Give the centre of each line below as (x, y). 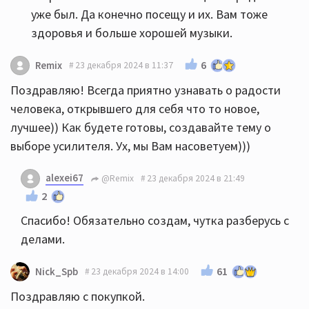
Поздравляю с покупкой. (78, 296)
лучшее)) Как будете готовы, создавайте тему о (141, 127)
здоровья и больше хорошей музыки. (132, 32)
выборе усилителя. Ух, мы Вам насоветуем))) (130, 146)
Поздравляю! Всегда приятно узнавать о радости (146, 90)
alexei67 (64, 177)
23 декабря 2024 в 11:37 (124, 66)
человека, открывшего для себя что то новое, (135, 108)
